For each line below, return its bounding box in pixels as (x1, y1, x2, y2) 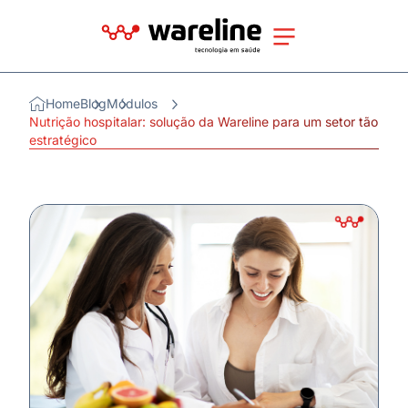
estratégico (29, 132, 97, 148)
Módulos (107, 96, 158, 112)
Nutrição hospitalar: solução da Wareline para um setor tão (29, 114, 378, 130)
